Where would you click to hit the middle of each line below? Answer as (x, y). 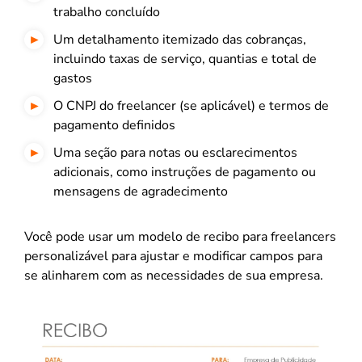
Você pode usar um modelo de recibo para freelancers (180, 236)
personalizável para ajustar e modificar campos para (173, 256)
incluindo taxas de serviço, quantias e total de (185, 59)
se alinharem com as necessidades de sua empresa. (174, 275)
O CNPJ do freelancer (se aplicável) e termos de (191, 105)
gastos (73, 78)
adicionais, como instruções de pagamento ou (185, 172)
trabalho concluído (107, 12)
